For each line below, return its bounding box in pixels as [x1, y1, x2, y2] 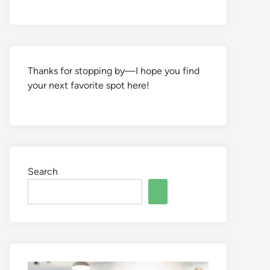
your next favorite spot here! [28, 80, 149, 91]
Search [28, 166, 58, 177]
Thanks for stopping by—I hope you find [28, 65, 199, 77]
